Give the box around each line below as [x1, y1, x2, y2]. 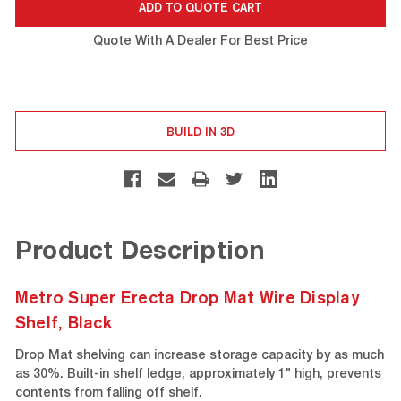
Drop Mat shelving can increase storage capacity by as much [14, 350, 384, 363]
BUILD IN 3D [166, 124, 235, 139]
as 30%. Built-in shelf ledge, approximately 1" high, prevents [14, 369, 381, 382]
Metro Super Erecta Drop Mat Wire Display [14, 287, 359, 308]
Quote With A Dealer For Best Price [93, 36, 308, 48]
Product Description [14, 241, 265, 267]
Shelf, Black [14, 312, 112, 333]
